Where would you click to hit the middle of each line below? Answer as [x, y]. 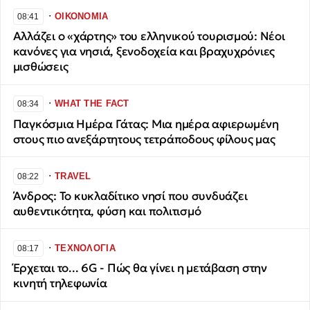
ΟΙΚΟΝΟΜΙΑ [82, 17]
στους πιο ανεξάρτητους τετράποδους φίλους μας [144, 139]
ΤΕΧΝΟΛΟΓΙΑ [85, 248]
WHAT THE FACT [92, 104]
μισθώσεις [40, 67]
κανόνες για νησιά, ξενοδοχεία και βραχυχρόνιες [144, 52]
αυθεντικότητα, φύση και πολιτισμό [107, 211]
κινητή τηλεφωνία [60, 284]
